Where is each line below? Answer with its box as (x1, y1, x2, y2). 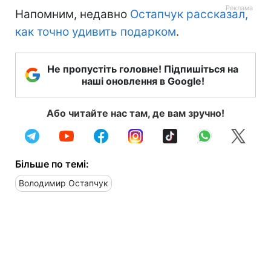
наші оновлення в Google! (81, 74, 204, 87)
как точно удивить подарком (15, 24, 176, 39)
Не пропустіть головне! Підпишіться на (47, 62, 238, 75)
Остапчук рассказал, (130, 7, 248, 21)
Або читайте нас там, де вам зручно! (47, 106, 224, 119)
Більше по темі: (15, 157, 89, 170)
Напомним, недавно (15, 7, 130, 21)
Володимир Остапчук (19, 177, 108, 188)
